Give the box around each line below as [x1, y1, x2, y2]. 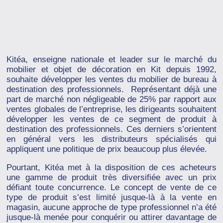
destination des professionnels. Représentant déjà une [6, 85, 217, 95]
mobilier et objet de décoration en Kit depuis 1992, [6, 65, 217, 75]
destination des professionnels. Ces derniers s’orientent [6, 124, 217, 134]
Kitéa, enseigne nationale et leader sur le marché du [6, 55, 217, 65]
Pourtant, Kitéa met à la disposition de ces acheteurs [6, 163, 217, 173]
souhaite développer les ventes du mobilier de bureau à [6, 75, 217, 85]
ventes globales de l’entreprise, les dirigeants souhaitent [6, 105, 217, 114]
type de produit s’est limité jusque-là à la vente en [6, 193, 217, 203]
